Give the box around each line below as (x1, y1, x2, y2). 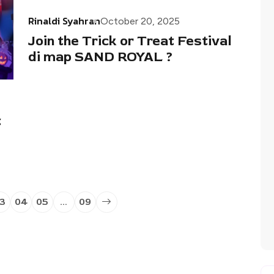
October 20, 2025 (100, 15, 180, 28)
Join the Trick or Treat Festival (28, 32, 232, 50)
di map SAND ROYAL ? (28, 48, 173, 66)
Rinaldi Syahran (28, 13, 100, 29)
